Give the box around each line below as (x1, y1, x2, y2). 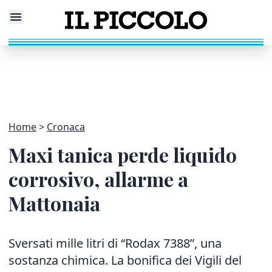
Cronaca (47, 120, 85, 134)
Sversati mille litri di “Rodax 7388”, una (8, 235, 222, 251)
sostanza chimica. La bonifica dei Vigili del (8, 252, 242, 268)
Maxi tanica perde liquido (8, 141, 237, 168)
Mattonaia (8, 190, 100, 216)
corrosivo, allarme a (8, 166, 188, 192)
